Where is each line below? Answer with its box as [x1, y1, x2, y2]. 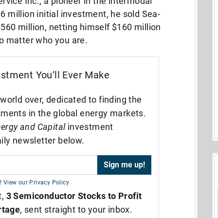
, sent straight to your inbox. [20, 204, 133, 215]
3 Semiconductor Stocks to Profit [6, 191, 142, 201]
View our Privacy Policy [3, 179, 69, 186]
